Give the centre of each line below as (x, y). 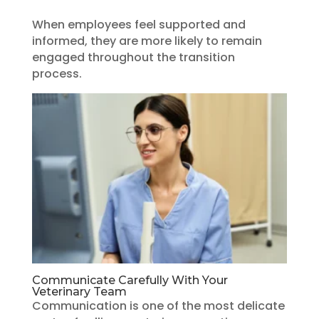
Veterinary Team (79, 291)
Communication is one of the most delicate (158, 305)
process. (57, 73)
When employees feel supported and (138, 24)
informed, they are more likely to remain (147, 41)
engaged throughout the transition (133, 57)
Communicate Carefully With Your (130, 280)
